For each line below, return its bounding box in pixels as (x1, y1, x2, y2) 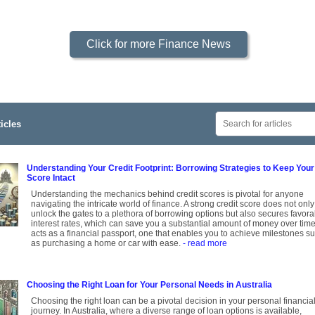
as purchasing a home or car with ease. (31, 238, 183, 249)
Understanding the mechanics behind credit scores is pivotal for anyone (31, 189, 304, 200)
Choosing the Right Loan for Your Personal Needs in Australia (27, 280, 272, 290)
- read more (183, 238, 227, 249)
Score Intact (27, 173, 75, 184)
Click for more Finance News (86, 38, 231, 51)
